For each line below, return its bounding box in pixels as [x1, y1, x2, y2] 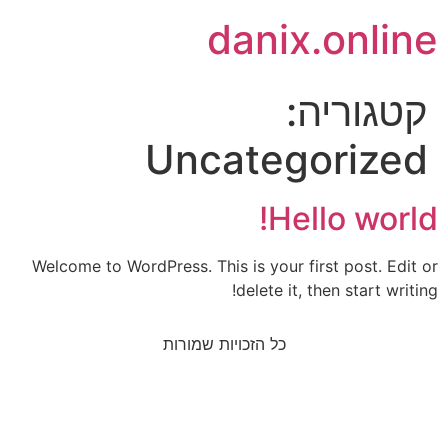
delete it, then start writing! [236, 280, 438, 300]
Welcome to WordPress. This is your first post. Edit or [32, 256, 438, 276]
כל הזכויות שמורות [162, 334, 286, 355]
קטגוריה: [286, 87, 428, 136]
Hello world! [268, 199, 438, 238]
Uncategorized [145, 135, 428, 184]
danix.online [207, 15, 438, 64]
